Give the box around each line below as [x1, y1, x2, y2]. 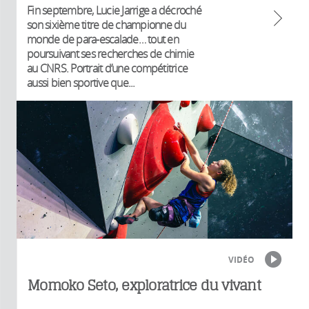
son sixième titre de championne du [27, 17, 186, 32]
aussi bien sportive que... [27, 74, 135, 90]
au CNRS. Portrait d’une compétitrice [27, 60, 188, 76]
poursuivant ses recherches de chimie [27, 46, 194, 61]
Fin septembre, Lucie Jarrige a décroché [27, 2, 201, 18]
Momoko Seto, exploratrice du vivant [28, 276, 261, 294]
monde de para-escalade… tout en [27, 31, 179, 47]
